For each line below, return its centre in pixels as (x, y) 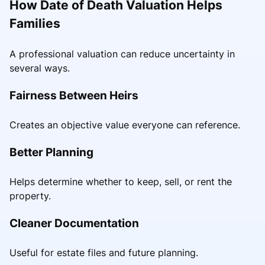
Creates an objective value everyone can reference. (125, 125)
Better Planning (51, 152)
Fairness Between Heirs (74, 95)
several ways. (40, 68)
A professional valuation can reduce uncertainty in (122, 54)
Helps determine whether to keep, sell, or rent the (121, 181)
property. (30, 195)
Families (35, 23)
